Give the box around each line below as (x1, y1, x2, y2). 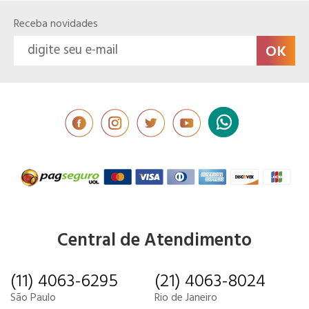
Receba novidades (14, 14, 98, 33)
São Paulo (10, 288, 56, 307)
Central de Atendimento (57, 226, 252, 255)
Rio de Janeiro (154, 288, 217, 307)
